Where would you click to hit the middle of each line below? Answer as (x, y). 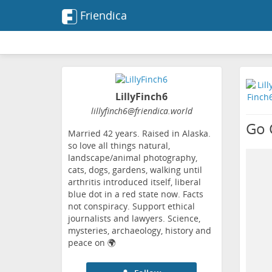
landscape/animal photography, (133, 158)
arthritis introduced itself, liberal (134, 182)
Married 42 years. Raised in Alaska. (139, 134)
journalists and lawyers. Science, (134, 219)
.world (180, 111)
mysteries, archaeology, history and (140, 231)
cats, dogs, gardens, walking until (135, 170)
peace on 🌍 (92, 243)
